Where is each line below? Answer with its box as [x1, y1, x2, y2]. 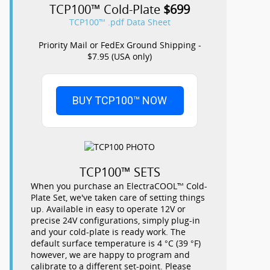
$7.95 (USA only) [87, 51, 152, 62]
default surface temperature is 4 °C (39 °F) [31, 237, 201, 249]
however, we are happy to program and [31, 248, 190, 260]
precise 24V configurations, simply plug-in [31, 214, 200, 226]
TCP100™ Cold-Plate [49, 1, 163, 17]
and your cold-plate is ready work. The [31, 225, 186, 237]
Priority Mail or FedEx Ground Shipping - [38, 39, 201, 51]
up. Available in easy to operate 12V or [31, 202, 186, 215]
